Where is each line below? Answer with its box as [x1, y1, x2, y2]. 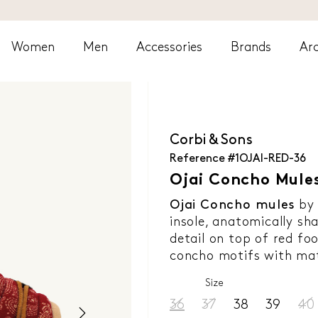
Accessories [136, 40, 202, 55]
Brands [231, 40, 271, 55]
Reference [169, 153, 225, 165]
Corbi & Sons [169, 133, 253, 148]
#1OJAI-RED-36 [227, 153, 306, 165]
